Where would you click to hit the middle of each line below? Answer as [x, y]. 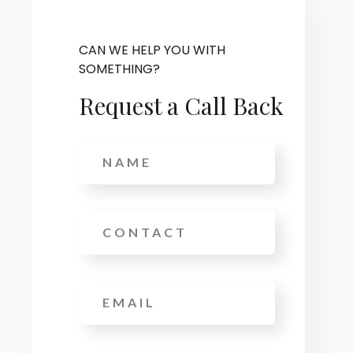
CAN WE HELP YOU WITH [152, 50]
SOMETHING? [120, 69]
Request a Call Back [182, 106]
